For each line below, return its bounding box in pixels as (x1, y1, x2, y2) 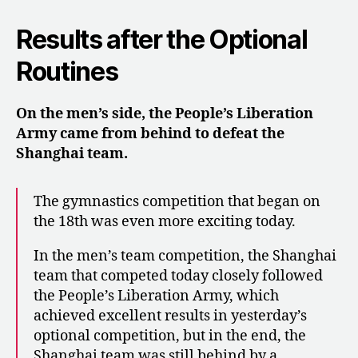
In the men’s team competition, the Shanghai (34, 246, 336, 265)
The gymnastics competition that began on (34, 192, 320, 211)
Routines (16, 55, 118, 87)
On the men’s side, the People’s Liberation (16, 104, 313, 123)
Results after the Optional (16, 23, 308, 55)
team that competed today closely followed (34, 266, 323, 285)
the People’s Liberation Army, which (34, 286, 279, 305)
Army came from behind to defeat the (16, 124, 284, 143)
